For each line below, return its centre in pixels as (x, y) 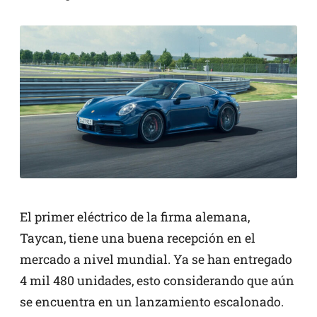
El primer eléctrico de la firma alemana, (135, 217)
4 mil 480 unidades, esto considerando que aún (157, 280)
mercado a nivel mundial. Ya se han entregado (156, 259)
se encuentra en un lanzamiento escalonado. (152, 301)
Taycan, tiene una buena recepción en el (138, 238)
